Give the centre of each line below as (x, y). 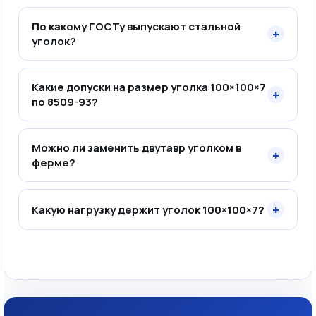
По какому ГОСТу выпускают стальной (136, 26)
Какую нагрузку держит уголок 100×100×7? (148, 209)
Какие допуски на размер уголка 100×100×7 (149, 87)
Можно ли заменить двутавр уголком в (136, 148)
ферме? (54, 163)
